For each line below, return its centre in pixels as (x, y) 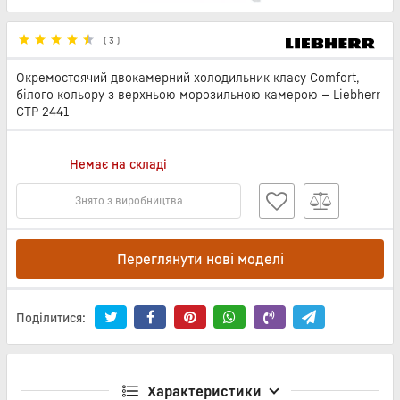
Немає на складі (118, 163)
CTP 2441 (42, 111)
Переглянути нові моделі (200, 259)
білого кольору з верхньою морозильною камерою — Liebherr (198, 94)
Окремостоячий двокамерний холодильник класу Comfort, (188, 77)
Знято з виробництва (129, 200)
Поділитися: (51, 317)
